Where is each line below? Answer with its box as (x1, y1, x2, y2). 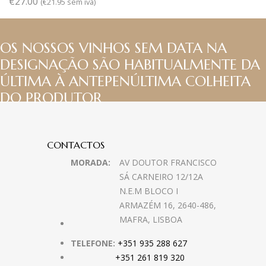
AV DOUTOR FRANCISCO (119, 157, 217, 169)
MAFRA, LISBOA (119, 214, 182, 226)
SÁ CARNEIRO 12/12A (119, 171, 203, 183)
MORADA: (71, 157, 110, 169)
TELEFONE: (71, 237, 115, 249)
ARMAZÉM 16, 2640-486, (119, 199, 216, 211)
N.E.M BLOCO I (119, 185, 178, 197)
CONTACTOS (47, 139, 104, 151)
